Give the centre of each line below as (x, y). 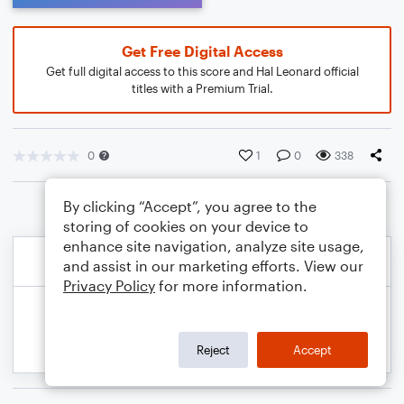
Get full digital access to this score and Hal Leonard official (202, 71)
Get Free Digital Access (202, 51)
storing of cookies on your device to (186, 226)
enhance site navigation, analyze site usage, (214, 246)
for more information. (231, 285)
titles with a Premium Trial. (202, 88)
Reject (213, 349)
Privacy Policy (109, 285)
